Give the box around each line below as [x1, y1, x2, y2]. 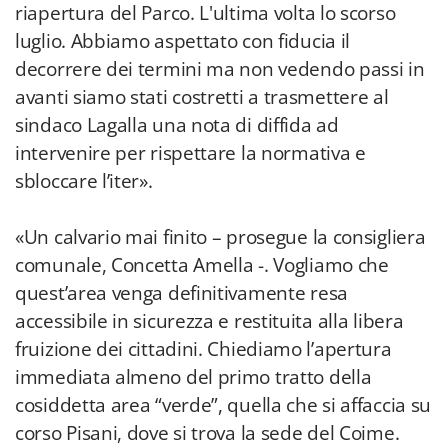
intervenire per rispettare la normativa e [15, 140, 366, 166]
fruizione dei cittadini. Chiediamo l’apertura [15, 336, 392, 362]
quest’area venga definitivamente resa [15, 280, 348, 306]
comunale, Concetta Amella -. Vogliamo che [15, 252, 389, 278]
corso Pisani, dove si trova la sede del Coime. [15, 420, 400, 446]
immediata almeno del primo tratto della [15, 364, 372, 390]
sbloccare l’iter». [15, 168, 153, 194]
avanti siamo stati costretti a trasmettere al [15, 84, 389, 110]
